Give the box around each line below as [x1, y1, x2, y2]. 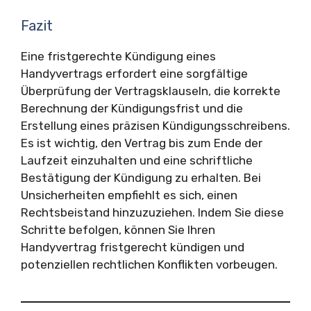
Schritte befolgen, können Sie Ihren [21, 223, 215, 237]
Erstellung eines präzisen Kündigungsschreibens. [21, 119, 290, 133]
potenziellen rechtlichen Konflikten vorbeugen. [21, 258, 278, 271]
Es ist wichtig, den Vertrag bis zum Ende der [21, 136, 262, 150]
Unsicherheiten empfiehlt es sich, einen [21, 188, 237, 202]
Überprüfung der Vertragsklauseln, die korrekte [21, 84, 280, 98]
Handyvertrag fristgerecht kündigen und [21, 240, 244, 254]
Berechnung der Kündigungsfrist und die [21, 101, 243, 115]
